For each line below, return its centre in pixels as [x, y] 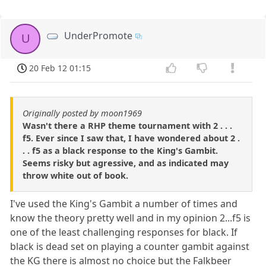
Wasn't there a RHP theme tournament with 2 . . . [127, 126]
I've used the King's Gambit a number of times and [124, 204]
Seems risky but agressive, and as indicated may [126, 163]
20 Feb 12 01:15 [60, 68]
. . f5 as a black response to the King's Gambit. [120, 151]
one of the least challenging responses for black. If [124, 232]
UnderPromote [99, 35]
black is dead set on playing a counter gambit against [130, 247]
